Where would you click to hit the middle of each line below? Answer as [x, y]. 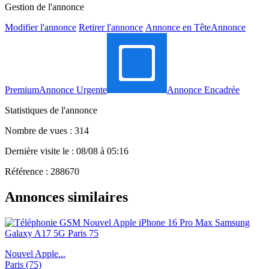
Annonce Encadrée [203, 89]
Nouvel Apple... [35, 253]
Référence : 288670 [42, 171]
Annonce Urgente [73, 89]
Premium [22, 89]
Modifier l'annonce [41, 27]
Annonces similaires [66, 197]
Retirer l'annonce [111, 27]
